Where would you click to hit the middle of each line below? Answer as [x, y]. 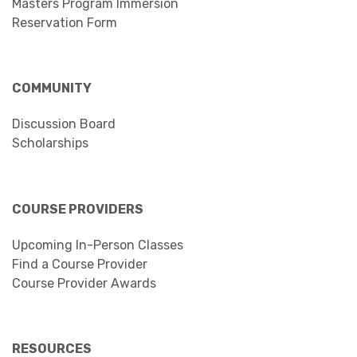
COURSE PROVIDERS [78, 209]
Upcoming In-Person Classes [98, 245]
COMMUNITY [52, 88]
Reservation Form [65, 23]
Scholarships [50, 143]
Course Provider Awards [84, 283]
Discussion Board [64, 124]
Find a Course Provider [80, 264]
